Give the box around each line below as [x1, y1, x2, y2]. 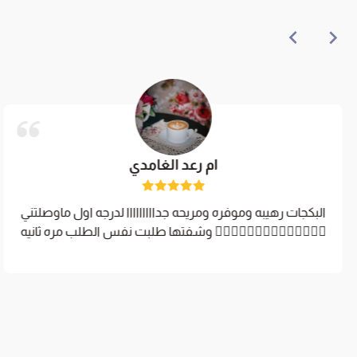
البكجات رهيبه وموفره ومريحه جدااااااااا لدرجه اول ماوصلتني [20, 206, 326, 220]
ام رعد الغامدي [128, 157, 218, 174]
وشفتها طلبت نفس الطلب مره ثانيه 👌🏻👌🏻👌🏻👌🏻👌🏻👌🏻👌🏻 [212, 225, 327, 239]
